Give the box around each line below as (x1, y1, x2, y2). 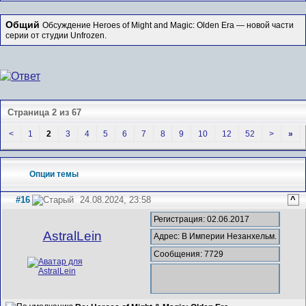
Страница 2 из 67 (8, 107, 81, 117)
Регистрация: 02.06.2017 (154, 214, 250, 225)
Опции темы (29, 169, 79, 179)
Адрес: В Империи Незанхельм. (154, 232, 277, 242)
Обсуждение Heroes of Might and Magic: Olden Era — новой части (42, 20, 294, 30)
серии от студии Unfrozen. (5, 30, 107, 40)
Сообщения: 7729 (154, 249, 224, 259)
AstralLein (42, 228, 102, 243)
